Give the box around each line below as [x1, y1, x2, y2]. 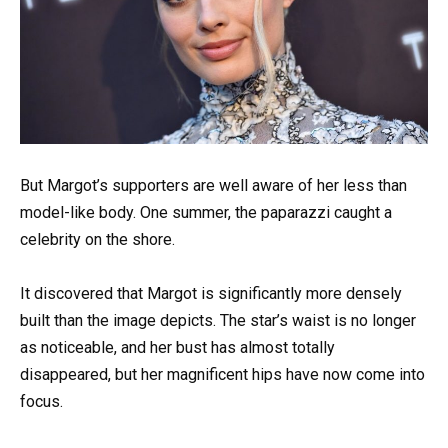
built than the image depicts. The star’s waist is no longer [20, 310, 416, 330]
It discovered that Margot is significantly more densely [20, 283, 402, 303]
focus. [20, 391, 63, 411]
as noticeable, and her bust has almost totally [20, 337, 335, 357]
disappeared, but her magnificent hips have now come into [20, 364, 425, 384]
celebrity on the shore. [20, 229, 175, 249]
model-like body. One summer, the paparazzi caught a [20, 202, 392, 222]
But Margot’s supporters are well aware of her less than [20, 175, 407, 195]
